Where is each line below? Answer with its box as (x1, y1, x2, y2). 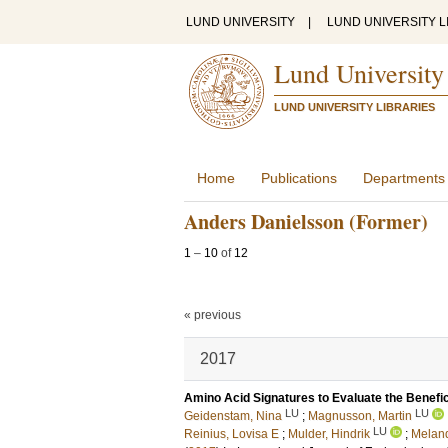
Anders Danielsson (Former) (184, 207, 428, 236)
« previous (184, 308, 241, 322)
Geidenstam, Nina (184, 409, 282, 423)
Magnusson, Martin (308, 409, 412, 423)
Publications (261, 170, 337, 186)
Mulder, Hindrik (288, 427, 370, 441)
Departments (363, 170, 445, 186)
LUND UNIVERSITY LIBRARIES (274, 101, 435, 113)
